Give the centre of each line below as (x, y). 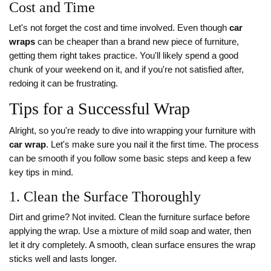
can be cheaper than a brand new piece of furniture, (137, 42)
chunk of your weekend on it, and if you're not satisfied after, (126, 70)
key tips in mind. (41, 173)
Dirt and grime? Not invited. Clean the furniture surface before (129, 217)
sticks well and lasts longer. (63, 259)
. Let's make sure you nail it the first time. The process (152, 145)
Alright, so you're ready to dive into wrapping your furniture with (132, 131)
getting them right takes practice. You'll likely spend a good (124, 56)
